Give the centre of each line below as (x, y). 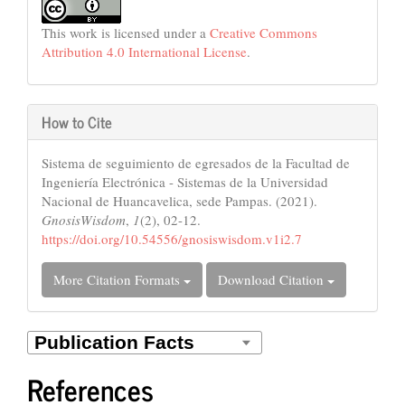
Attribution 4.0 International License (144, 51)
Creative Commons (264, 32)
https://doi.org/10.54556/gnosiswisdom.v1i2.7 (172, 239)
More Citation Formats (118, 280)
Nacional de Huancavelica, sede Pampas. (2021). (179, 201)
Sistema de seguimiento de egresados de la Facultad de (196, 163)
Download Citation (273, 280)
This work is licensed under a (126, 32)
